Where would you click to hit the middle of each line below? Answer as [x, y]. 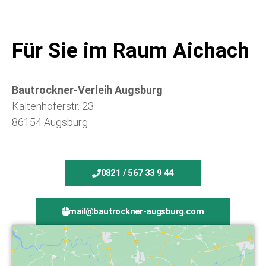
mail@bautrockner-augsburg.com [136, 212]
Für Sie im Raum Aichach [131, 51]
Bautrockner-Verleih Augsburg [87, 90]
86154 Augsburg [50, 122]
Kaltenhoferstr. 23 [53, 106]
